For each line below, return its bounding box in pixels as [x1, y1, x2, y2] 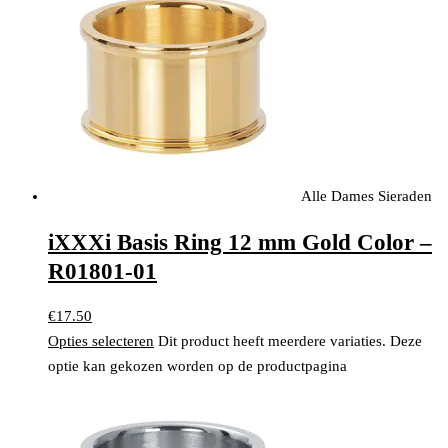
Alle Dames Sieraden [301, 188, 432, 205]
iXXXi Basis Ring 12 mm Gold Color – [48, 229, 432, 255]
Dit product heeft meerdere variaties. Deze [158, 333, 422, 350]
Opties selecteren [48, 333, 154, 350]
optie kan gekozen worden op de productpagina [48, 358, 347, 375]
